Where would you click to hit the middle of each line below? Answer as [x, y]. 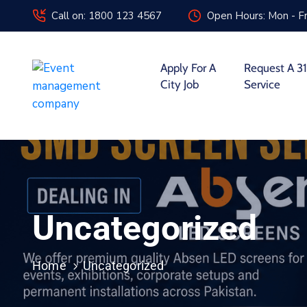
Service [262, 84]
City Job [179, 84]
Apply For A [188, 68]
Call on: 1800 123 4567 [107, 16]
